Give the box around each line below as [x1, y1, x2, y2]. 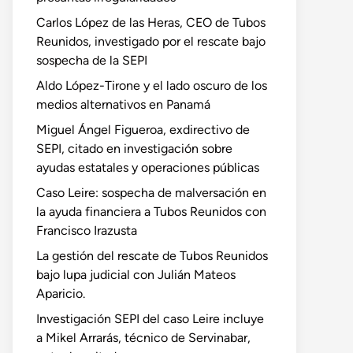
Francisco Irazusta [36, 223, 137, 238]
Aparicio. [36, 286, 85, 301]
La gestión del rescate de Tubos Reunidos [36, 248, 268, 263]
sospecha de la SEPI [36, 53, 147, 68]
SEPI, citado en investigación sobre [36, 141, 232, 156]
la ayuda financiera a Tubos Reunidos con [36, 204, 266, 219]
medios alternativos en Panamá [36, 97, 210, 112]
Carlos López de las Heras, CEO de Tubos [36, 15, 266, 30]
